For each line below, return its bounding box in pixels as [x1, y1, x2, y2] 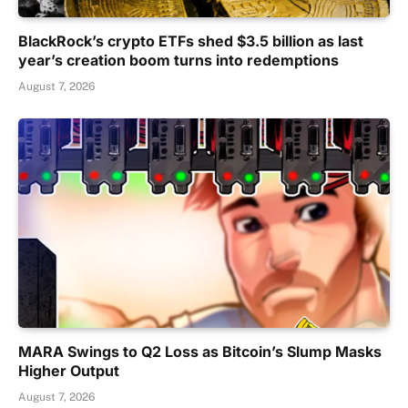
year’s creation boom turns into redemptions [18, 51, 339, 70]
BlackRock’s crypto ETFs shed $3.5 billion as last [18, 32, 363, 51]
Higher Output [18, 361, 119, 380]
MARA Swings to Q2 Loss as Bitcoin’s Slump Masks [18, 342, 382, 361]
